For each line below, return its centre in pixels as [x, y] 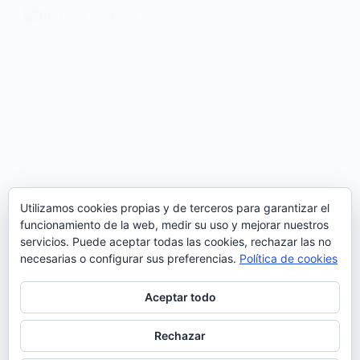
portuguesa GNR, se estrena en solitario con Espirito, [158, 347]
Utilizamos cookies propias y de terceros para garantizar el [175, 208]
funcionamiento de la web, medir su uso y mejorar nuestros [174, 225]
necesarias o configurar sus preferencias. [130, 258]
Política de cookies [288, 258]
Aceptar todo [180, 297]
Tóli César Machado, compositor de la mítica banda [155, 333]
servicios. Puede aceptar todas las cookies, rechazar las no [176, 241]
